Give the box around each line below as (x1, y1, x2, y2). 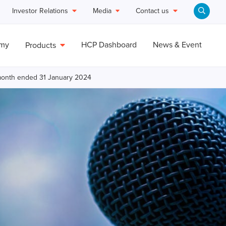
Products (25, 40, 56, 51)
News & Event (153, 40, 202, 50)
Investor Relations (12, 7, 68, 16)
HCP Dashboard (81, 40, 137, 50)
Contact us (136, 7, 169, 16)
